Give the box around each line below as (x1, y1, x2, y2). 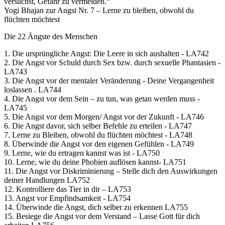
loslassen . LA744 (4, 85, 61, 94)
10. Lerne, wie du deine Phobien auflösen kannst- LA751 (4, 157, 186, 166)
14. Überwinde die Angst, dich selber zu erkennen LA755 (4, 202, 188, 211)
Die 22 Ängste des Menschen (4, 32, 97, 41)
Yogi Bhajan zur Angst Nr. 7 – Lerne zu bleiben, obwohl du (4, 6, 194, 15)
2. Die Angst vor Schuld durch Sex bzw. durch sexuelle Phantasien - (4, 58, 220, 67)
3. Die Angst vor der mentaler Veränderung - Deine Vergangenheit (4, 76, 214, 85)
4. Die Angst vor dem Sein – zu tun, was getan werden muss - (4, 94, 200, 103)
